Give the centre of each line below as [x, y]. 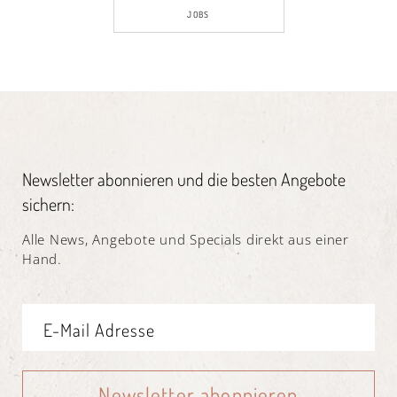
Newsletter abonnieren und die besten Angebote [184, 179]
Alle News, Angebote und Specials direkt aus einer [186, 239]
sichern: [48, 203]
